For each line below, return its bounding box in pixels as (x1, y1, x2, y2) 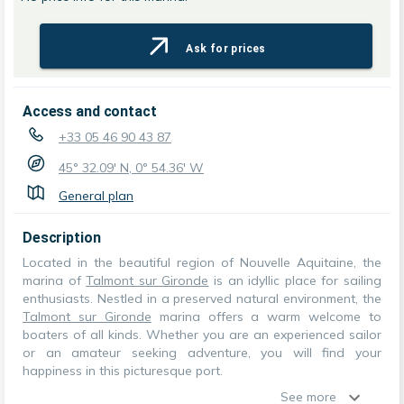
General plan (59, 188, 133, 204)
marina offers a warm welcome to (151, 308, 381, 325)
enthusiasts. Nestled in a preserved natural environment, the (23, 290, 381, 307)
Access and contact (23, 103, 157, 120)
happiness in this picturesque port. (23, 363, 223, 379)
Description (23, 229, 101, 246)
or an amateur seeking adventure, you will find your (23, 344, 381, 361)
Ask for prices (186, 42, 266, 55)
